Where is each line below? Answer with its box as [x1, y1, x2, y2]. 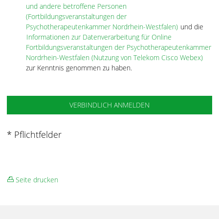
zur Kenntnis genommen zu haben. [25, 63, 132, 72]
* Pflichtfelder [7, 129, 62, 140]
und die [178, 22, 203, 31]
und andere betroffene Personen [25, 1, 127, 11]
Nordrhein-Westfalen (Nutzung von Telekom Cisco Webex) [25, 53, 203, 62]
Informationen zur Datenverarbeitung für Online [26, 32, 172, 42]
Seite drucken [14, 175, 58, 184]
